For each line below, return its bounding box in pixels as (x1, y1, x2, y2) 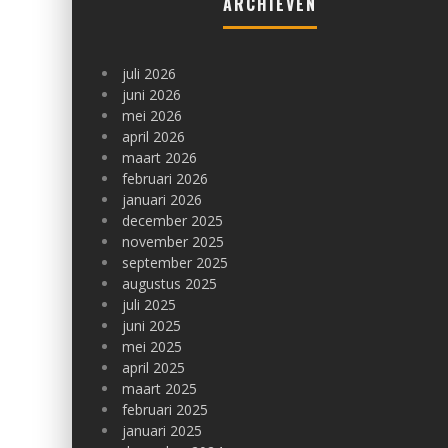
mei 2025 (122, 337, 182, 356)
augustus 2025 (122, 274, 217, 293)
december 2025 (122, 211, 223, 230)
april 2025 (122, 358, 185, 377)
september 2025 (122, 253, 228, 272)
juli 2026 (122, 64, 176, 83)
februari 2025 (122, 400, 208, 419)
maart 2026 (122, 148, 197, 167)
